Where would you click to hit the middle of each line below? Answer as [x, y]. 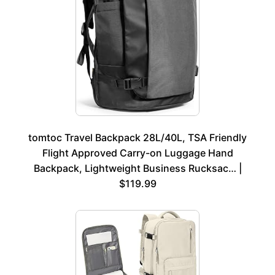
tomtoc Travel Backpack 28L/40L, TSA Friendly [137, 137]
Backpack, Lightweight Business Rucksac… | [137, 168]
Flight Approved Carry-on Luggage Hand [137, 153]
